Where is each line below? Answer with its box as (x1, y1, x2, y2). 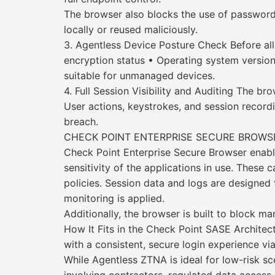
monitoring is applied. (64, 192, 165, 204)
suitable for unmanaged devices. (64, 69, 215, 82)
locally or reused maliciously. (64, 23, 198, 36)
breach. (64, 115, 98, 128)
